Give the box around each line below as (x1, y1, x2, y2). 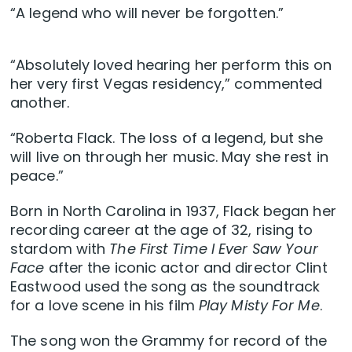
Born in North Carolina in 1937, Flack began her (10, 200, 336, 221)
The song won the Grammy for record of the (10, 330, 328, 350)
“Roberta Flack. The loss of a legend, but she (10, 127, 324, 148)
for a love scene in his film (10, 295, 199, 315)
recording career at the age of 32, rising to (10, 219, 313, 240)
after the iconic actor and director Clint (44, 257, 328, 277)
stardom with (10, 238, 110, 258)
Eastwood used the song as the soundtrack (10, 276, 321, 296)
